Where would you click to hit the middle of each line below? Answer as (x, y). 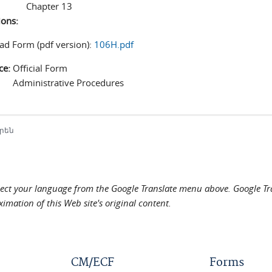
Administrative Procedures (69, 83)
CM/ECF (93, 263)
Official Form (40, 68)
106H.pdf (114, 44)
